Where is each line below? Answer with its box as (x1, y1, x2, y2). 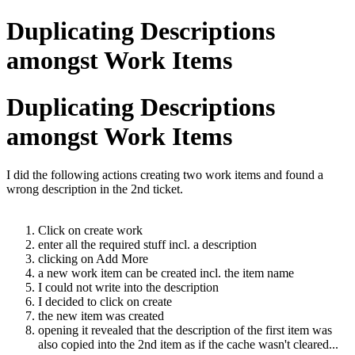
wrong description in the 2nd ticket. (6, 182, 183, 197)
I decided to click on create (38, 295, 172, 309)
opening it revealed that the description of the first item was (38, 323, 332, 338)
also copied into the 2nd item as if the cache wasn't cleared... (38, 338, 338, 352)
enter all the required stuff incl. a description (38, 238, 257, 252)
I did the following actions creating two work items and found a (6, 168, 323, 182)
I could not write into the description (38, 281, 219, 295)
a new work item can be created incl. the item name (38, 266, 294, 281)
